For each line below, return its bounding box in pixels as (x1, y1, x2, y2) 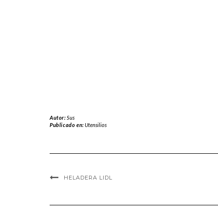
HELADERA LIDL (64, 174, 112, 181)
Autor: (50, 114, 67, 121)
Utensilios (85, 121, 107, 128)
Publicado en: (50, 121, 85, 128)
